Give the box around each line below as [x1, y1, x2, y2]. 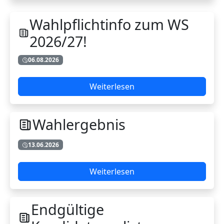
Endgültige [30, 199, 104, 219]
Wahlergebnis [32, 114, 125, 134]
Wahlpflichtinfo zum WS [29, 14, 189, 34]
